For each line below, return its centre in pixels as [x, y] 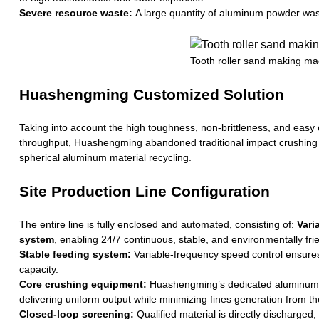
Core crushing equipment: [83, 284]
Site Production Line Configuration [144, 191]
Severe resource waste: [75, 12]
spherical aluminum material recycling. [105, 157]
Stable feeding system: [75, 254]
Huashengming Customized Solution [151, 94]
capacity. [38, 269]
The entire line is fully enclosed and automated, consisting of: [158, 224]
